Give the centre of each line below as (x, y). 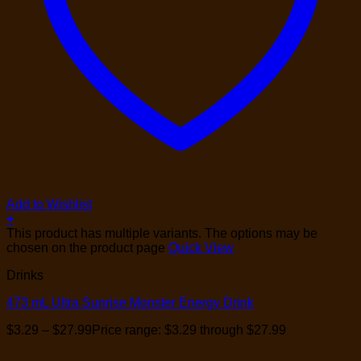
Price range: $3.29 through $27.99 (189, 330)
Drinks (25, 276)
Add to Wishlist (49, 205)
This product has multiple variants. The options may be (162, 234)
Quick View (201, 248)
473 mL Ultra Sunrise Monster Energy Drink (130, 303)
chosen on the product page (87, 248)
